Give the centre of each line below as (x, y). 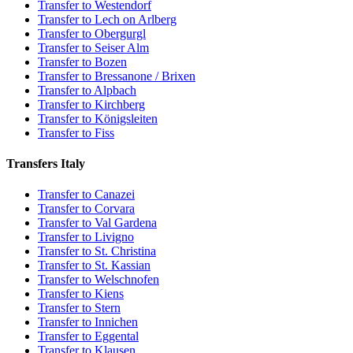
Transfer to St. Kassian (94, 266)
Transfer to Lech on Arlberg (107, 19)
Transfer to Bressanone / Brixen (117, 76)
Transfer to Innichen (88, 322)
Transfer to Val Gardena (97, 223)
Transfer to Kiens (81, 294)
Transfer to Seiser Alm (93, 47)
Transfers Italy (46, 164)
